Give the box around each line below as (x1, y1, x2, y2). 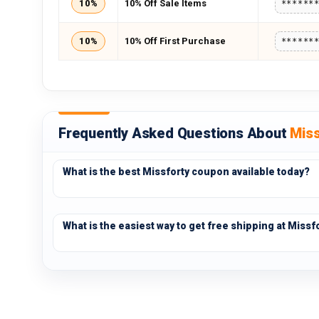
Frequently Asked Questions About (58, 125, 291, 142)
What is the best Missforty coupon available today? (63, 166, 310, 177)
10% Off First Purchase (125, 36, 226, 46)
